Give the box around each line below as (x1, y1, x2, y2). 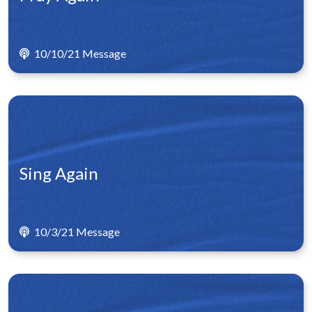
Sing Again (19, 163, 98, 184)
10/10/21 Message (32, 47, 126, 61)
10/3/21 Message (32, 225, 120, 239)
